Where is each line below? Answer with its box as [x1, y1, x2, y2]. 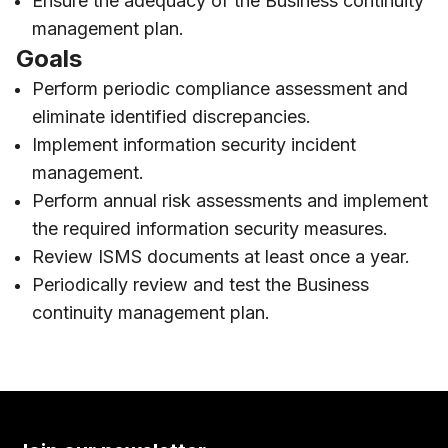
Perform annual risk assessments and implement [32, 190, 428, 212]
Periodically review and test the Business [32, 274, 369, 296]
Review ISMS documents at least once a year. [32, 246, 410, 268]
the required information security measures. [32, 218, 388, 240]
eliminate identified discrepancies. [32, 106, 311, 128]
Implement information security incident [32, 134, 356, 156]
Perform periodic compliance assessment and [32, 78, 408, 100]
